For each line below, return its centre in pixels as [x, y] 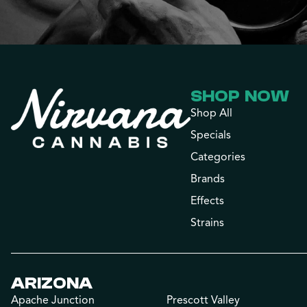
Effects [208, 201]
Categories [218, 157]
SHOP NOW [240, 96]
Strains [208, 223]
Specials [211, 135]
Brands [208, 179]
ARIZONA [52, 283]
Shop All [212, 113]
